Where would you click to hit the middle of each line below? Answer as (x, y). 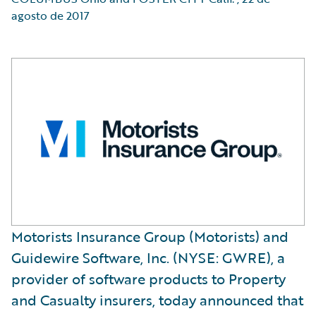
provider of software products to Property (148, 278)
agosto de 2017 (50, 16)
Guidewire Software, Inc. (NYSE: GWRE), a (148, 257)
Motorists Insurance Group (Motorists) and (150, 236)
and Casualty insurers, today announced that (157, 299)
